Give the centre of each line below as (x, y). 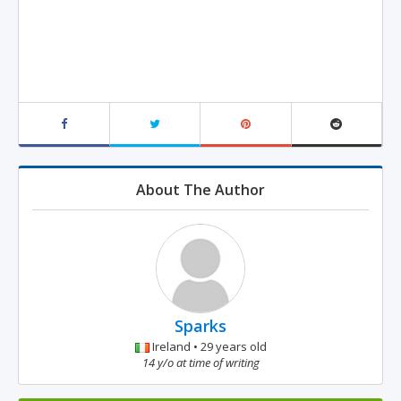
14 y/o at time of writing (200, 363)
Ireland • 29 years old (208, 346)
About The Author (200, 190)
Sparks (200, 326)
